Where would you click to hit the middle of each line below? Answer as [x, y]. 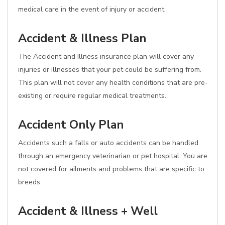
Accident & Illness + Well [88, 211]
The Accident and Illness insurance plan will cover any [106, 57]
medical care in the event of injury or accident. [92, 9]
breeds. [30, 182]
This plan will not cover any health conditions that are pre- [113, 83]
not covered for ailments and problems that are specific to [111, 169]
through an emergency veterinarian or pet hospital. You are [113, 156]
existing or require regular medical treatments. [92, 96]
